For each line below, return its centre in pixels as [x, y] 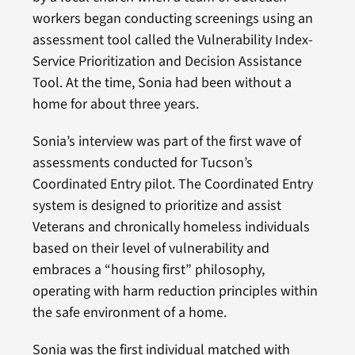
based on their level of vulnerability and [151, 248]
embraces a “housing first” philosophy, [148, 269]
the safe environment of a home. [129, 312]
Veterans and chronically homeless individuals [171, 227]
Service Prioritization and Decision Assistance [167, 61]
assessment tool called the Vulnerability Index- [172, 40]
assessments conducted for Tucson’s [142, 162]
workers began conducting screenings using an [172, 18]
